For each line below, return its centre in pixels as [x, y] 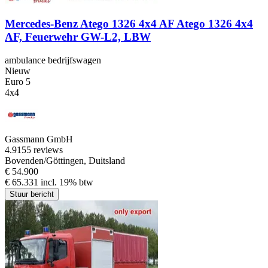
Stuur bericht [32, 194]
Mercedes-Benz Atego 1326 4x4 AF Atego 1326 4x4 [129, 23]
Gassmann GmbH [39, 139]
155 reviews [40, 150]
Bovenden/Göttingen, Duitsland [65, 160]
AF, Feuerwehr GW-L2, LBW [78, 36]
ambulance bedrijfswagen [53, 60]
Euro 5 [18, 81]
